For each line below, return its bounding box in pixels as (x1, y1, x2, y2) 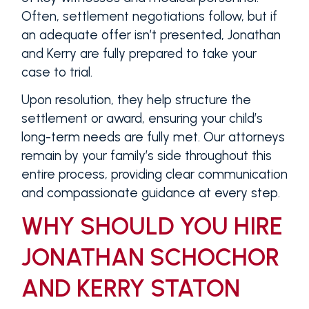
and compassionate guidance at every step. (21, 185, 280, 201)
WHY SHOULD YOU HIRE (21, 212, 283, 241)
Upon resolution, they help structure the (21, 92, 251, 108)
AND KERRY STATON (21, 274, 240, 303)
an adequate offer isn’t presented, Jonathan (21, 26, 281, 43)
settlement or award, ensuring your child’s (21, 110, 263, 127)
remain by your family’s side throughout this (21, 148, 272, 164)
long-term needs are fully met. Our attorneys (21, 129, 285, 146)
